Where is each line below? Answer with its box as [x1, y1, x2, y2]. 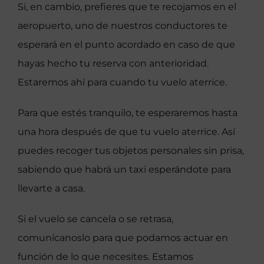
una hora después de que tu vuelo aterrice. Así [17, 126, 235, 137]
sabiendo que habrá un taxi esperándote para [17, 163, 231, 175]
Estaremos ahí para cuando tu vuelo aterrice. [17, 76, 227, 88]
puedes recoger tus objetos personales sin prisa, [17, 144, 244, 156]
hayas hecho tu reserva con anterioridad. [17, 57, 209, 69]
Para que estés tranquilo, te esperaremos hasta [17, 107, 237, 118]
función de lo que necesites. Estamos [17, 250, 193, 262]
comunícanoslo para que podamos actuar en [17, 232, 228, 243]
